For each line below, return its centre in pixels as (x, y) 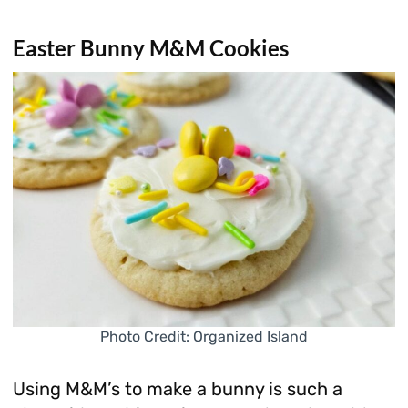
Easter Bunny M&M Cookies (150, 47)
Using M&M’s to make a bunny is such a (177, 389)
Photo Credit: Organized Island (204, 337)
